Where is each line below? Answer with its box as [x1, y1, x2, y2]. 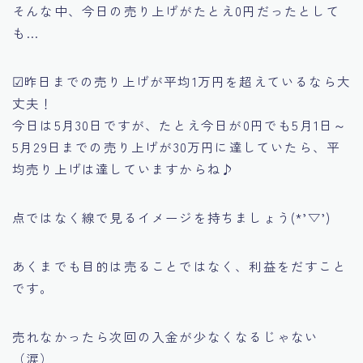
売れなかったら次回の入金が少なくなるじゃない [12, 327, 319, 345]
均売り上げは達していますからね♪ [12, 159, 236, 177]
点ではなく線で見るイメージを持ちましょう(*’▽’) [12, 207, 331, 226]
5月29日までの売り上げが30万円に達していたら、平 [12, 137, 341, 156]
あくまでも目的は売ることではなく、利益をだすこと [12, 256, 347, 275]
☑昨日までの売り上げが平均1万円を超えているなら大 [12, 71, 351, 90]
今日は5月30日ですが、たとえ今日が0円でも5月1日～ [12, 115, 348, 134]
